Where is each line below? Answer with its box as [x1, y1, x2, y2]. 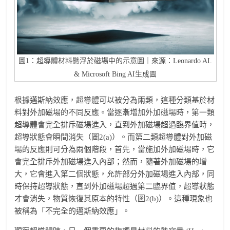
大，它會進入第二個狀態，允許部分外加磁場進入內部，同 [14, 169, 215, 178]
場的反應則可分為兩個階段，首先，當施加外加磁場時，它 [14, 145, 215, 154]
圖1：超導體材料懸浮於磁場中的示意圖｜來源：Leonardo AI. [18, 56, 213, 65]
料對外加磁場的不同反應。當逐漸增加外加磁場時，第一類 [14, 108, 215, 117]
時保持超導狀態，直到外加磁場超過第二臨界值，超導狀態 [14, 182, 215, 190]
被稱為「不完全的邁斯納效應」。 [14, 206, 130, 215]
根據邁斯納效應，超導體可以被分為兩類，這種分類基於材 [14, 95, 215, 104]
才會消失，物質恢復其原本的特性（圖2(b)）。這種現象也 [14, 194, 213, 203]
